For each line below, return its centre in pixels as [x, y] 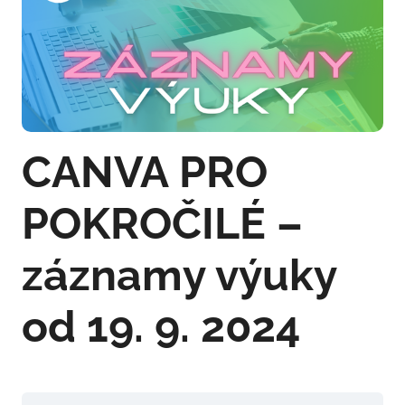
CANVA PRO [145, 172]
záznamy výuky [179, 275]
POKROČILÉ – [162, 224]
